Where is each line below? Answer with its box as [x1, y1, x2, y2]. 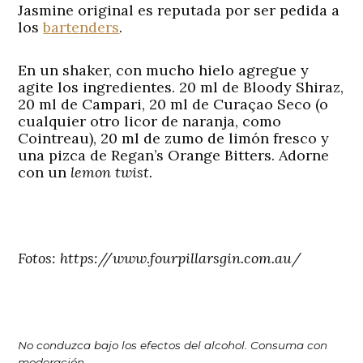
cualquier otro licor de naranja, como [18, 112, 282, 131]
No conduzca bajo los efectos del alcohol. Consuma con [18, 339, 328, 352]
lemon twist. [70, 163, 153, 182]
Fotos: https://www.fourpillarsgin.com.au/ [18, 249, 302, 268]
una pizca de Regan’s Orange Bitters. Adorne [18, 146, 330, 165]
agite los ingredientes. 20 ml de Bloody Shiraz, [18, 78, 344, 97]
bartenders [43, 18, 120, 37]
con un [18, 163, 71, 182]
